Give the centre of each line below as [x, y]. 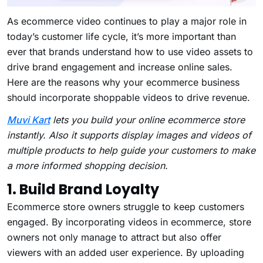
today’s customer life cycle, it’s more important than [122, 36]
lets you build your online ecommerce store [147, 119]
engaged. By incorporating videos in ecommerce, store [129, 222]
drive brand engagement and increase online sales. [120, 67]
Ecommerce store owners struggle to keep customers [126, 206]
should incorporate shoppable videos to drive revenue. [129, 97]
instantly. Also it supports [63, 135]
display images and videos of [186, 135]
